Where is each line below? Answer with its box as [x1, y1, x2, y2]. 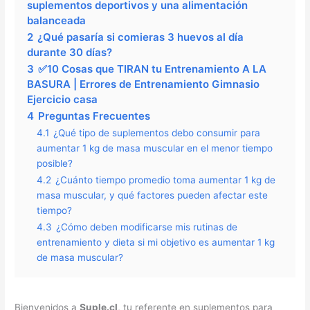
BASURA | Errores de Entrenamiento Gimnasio [27, 77, 260, 91]
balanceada [27, 14, 86, 28]
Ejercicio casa [27, 93, 98, 107]
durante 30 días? [27, 46, 113, 60]
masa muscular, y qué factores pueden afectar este [37, 190, 268, 201]
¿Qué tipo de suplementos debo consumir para [53, 127, 261, 139]
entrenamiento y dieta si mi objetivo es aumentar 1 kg [37, 237, 275, 248]
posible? [37, 158, 73, 170]
